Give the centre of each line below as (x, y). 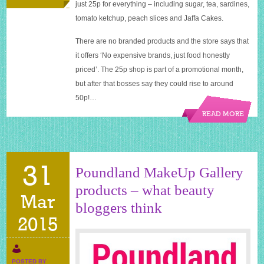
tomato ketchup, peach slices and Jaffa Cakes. (150, 18)
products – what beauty (145, 190)
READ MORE (223, 114)
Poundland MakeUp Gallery (160, 172)
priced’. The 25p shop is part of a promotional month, (160, 69)
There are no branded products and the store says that (162, 41)
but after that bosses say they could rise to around (155, 83)
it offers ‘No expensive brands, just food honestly (153, 55)
